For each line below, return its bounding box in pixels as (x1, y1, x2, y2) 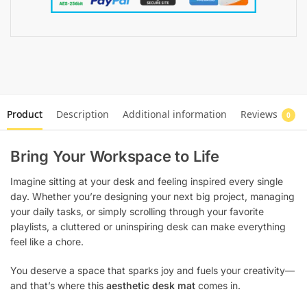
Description (56, 108, 109, 121)
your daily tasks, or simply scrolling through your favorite (10, 206, 264, 218)
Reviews (241, 108, 278, 121)
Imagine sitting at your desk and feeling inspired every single (10, 175, 283, 188)
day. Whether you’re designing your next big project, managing (10, 191, 295, 203)
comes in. (195, 279, 241, 291)
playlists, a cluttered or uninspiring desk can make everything (10, 221, 286, 233)
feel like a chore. (10, 236, 84, 248)
